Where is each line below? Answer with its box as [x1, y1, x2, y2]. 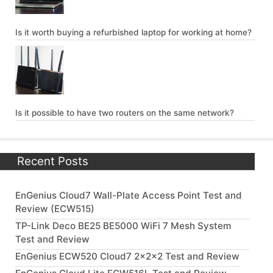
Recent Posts [17, 154, 88, 169]
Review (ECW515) [15, 203, 94, 215]
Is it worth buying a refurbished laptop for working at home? [15, 27, 252, 38]
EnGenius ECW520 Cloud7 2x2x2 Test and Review [15, 250, 239, 263]
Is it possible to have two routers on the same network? [15, 107, 234, 118]
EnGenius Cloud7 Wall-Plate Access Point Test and [15, 190, 242, 202]
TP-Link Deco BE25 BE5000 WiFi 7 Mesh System [15, 220, 232, 232]
